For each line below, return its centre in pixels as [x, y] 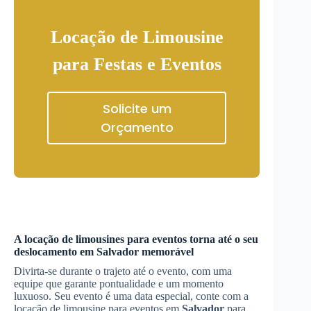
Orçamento [137, 127]
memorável [166, 252]
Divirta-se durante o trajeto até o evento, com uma [123, 271]
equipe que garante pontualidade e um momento [119, 284]
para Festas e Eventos [137, 64]
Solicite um [137, 109]
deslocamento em [55, 252]
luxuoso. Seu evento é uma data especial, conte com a [131, 296]
